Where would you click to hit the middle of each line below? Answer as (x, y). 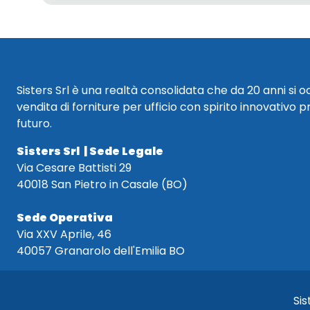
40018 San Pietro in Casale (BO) (102, 184)
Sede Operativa (65, 218)
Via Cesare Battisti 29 (74, 168)
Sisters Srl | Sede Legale (90, 151)
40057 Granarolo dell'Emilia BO (101, 251)
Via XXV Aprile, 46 (64, 234)
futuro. (34, 124)
